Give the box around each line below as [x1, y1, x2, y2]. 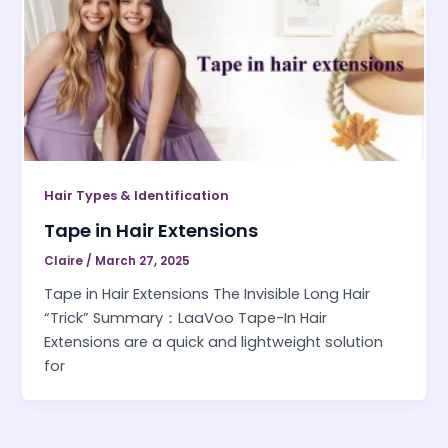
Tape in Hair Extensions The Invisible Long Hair [44, 283, 371, 304]
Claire [44, 252, 87, 269]
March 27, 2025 [95, 252, 191, 269]
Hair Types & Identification [44, 187, 230, 205]
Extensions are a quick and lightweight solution [44, 331, 384, 352]
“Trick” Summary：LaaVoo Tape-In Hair [44, 307, 328, 328]
